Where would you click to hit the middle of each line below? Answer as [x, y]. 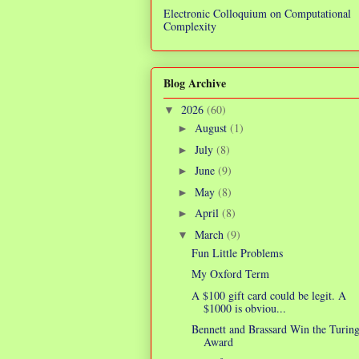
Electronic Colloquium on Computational [257, 13]
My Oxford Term [230, 274]
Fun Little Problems [237, 252]
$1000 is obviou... [244, 308]
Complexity [190, 26]
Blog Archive [195, 83]
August [212, 128]
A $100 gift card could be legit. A [268, 295]
